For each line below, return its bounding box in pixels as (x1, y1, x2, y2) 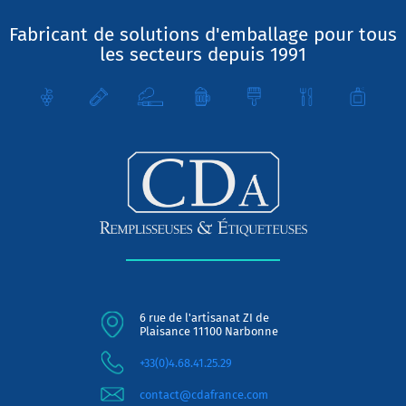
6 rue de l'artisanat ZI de (140, 310, 269, 324)
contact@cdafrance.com (140, 387, 268, 401)
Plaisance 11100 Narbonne (140, 324, 278, 338)
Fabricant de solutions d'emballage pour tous (9, 24, 397, 47)
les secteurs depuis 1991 (100, 43, 306, 67)
